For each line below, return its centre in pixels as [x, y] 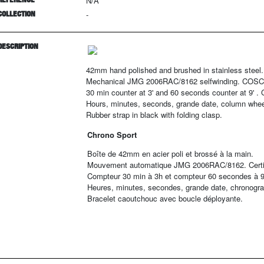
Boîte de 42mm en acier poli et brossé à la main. [170, 154]
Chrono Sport [112, 135]
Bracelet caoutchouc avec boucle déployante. [165, 198]
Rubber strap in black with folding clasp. [154, 115]
